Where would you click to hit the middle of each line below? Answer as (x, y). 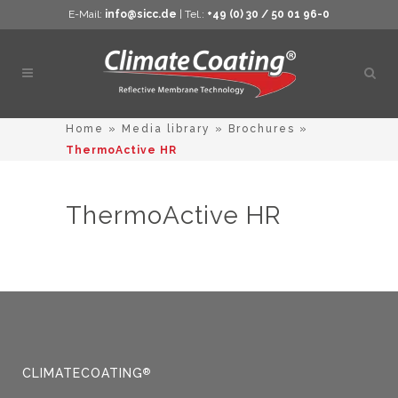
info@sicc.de (141, 14)
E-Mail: (87, 14)
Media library (166, 129)
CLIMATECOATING (83, 373)
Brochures (262, 129)
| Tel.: (192, 14)
